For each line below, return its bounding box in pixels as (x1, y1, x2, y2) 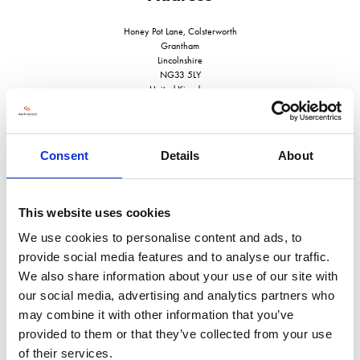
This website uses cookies (18, 205, 171, 219)
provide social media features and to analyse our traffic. (18, 250, 330, 264)
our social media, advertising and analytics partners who (18, 288, 334, 302)
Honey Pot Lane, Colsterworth (123, 24, 237, 38)
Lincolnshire (157, 53, 202, 67)
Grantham (161, 39, 199, 52)
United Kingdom (149, 82, 211, 96)
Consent (40, 148, 88, 162)
